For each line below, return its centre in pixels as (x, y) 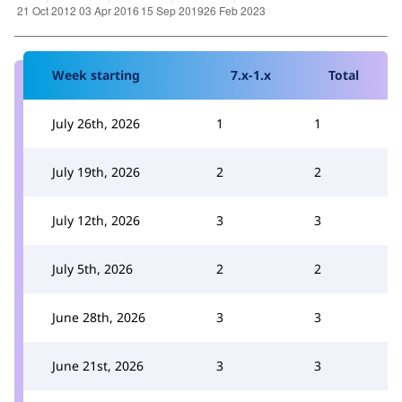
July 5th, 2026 (92, 268)
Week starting (96, 74)
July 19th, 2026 (96, 171)
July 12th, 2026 (96, 220)
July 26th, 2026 (96, 123)
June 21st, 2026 (98, 365)
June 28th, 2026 (99, 317)
